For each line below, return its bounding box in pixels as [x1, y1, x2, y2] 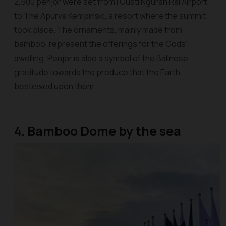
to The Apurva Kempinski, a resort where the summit [14, 10, 206, 21]
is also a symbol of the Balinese [74, 52, 188, 64]
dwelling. [14, 52, 47, 64]
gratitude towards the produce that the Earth [14, 67, 180, 78]
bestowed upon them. [14, 81, 96, 92]
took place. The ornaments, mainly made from [14, 24, 182, 35]
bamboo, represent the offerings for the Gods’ [14, 38, 187, 49]
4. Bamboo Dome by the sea [14, 122, 181, 140]
